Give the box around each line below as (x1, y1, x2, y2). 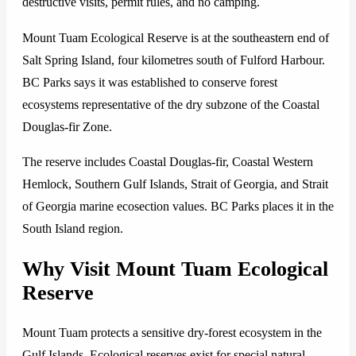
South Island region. (22, 222, 123, 235)
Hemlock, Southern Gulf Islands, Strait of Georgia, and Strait (22, 177, 328, 191)
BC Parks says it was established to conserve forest (22, 75, 277, 89)
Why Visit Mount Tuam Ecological (22, 257, 328, 281)
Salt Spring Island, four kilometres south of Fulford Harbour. (22, 53, 325, 67)
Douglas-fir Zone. (22, 120, 112, 133)
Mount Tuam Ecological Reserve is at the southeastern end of (22, 31, 329, 44)
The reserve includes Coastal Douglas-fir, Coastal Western (22, 155, 313, 168)
